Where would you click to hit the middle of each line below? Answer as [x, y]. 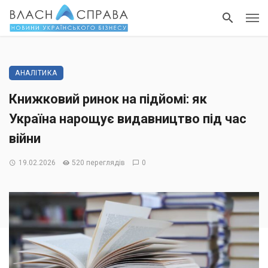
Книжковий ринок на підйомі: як [108, 99]
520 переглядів [99, 163]
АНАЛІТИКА [36, 73]
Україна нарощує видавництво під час [128, 119]
